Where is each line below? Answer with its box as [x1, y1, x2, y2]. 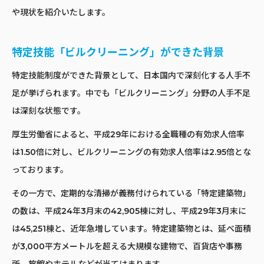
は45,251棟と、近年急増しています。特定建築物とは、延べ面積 [12, 223, 251, 234]
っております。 [12, 164, 68, 175]
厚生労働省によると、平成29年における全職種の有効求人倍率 [12, 128, 245, 140]
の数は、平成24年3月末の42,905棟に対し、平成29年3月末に [12, 205, 246, 216]
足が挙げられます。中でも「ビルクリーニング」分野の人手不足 [12, 87, 250, 98]
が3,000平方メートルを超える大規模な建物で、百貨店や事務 [12, 240, 242, 252]
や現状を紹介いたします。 [12, 6, 110, 18]
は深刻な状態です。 [12, 105, 85, 116]
